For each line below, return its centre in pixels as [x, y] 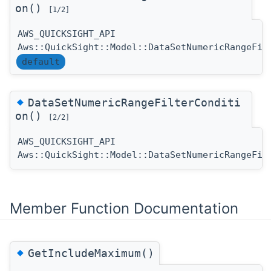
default [41, 61]
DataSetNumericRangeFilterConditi [134, 102]
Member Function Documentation [124, 208]
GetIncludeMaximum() [91, 253]
